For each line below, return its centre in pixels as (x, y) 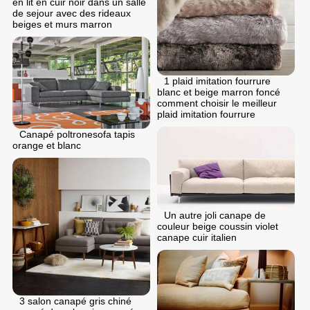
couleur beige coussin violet (218, 226)
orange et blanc (47, 146)
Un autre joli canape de (215, 215)
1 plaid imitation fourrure (217, 81)
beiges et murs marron (62, 24)
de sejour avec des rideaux (72, 13)
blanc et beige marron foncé (219, 92)
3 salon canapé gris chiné (75, 301)
